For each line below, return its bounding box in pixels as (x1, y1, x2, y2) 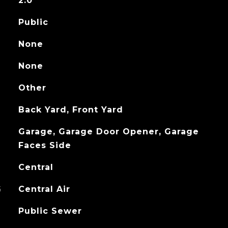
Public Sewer (18, 206, 82, 216)
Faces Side (18, 140, 71, 150)
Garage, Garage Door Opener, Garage (18, 127, 199, 136)
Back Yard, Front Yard (18, 105, 123, 115)
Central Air (18, 184, 70, 194)
